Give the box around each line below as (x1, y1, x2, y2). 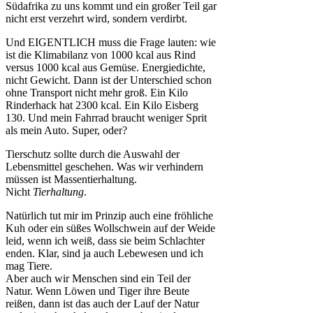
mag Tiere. (6, 260, 52, 272)
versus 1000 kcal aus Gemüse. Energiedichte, (6, 61, 205, 74)
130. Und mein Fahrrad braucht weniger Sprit (6, 112, 207, 124)
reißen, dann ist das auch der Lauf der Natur (6, 298, 199, 310)
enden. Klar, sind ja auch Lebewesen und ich (6, 247, 203, 260)
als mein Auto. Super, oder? (6, 124, 127, 137)
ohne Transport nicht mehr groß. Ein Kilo (6, 87, 188, 99)
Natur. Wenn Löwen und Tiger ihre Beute (6, 285, 189, 298)
